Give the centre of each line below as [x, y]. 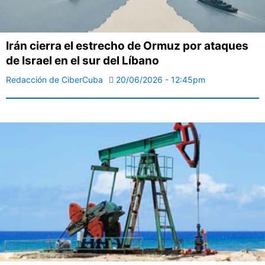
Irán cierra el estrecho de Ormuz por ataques [127, 46]
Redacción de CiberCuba [54, 79]
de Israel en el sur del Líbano [83, 60]
